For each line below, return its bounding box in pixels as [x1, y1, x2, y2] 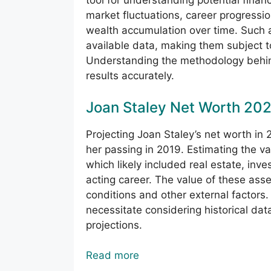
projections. [86, 218, 142, 231]
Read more [86, 249, 139, 262]
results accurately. [86, 70, 174, 82]
